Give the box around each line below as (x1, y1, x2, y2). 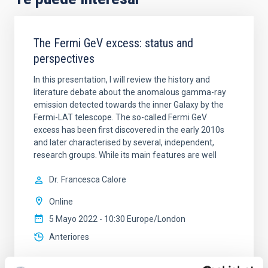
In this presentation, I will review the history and (33, 75, 210, 84)
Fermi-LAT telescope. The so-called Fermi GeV (33, 112, 207, 122)
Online (49, 197, 73, 206)
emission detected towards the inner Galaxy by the (33, 100, 224, 109)
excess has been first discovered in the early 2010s (33, 125, 224, 135)
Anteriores (49, 232, 89, 242)
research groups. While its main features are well (33, 150, 217, 160)
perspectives (33, 51, 95, 66)
